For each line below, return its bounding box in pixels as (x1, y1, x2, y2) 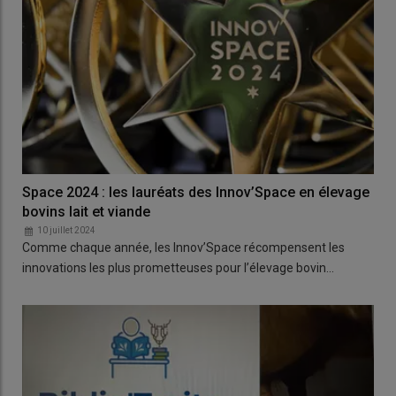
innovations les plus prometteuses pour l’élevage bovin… (22, 261, 334, 276)
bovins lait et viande (22, 203, 150, 221)
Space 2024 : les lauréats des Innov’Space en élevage (22, 184, 369, 202)
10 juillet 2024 (37, 225, 95, 236)
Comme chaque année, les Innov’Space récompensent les (22, 240, 345, 255)
